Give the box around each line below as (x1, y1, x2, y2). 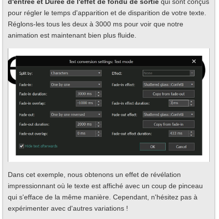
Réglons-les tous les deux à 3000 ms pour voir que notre (8, 20, 183, 28)
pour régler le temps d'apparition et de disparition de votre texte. (8, 8, 206, 17)
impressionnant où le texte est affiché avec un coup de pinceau (8, 181, 203, 190)
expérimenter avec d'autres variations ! (8, 204, 128, 212)
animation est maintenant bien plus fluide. (8, 31, 136, 39)
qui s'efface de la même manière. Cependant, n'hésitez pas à (8, 193, 197, 201)
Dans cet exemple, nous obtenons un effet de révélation (8, 170, 181, 178)
